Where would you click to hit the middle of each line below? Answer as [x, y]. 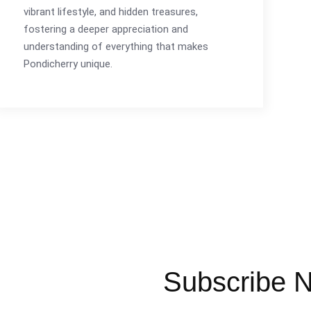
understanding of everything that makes [116, 47]
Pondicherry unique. [68, 64]
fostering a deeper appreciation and [106, 29]
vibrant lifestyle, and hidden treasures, [111, 12]
